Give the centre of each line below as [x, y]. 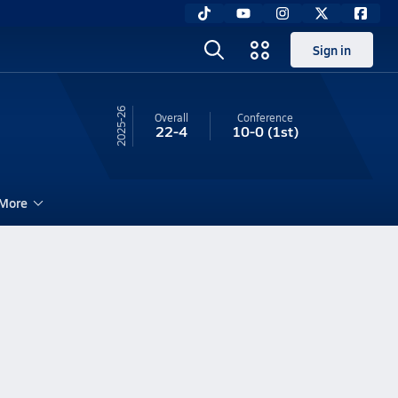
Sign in [332, 50]
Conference [265, 117]
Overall [171, 117]
